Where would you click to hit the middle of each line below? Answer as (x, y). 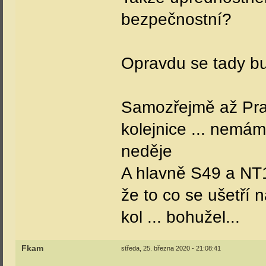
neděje (147, 151)
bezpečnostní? (176, 19)
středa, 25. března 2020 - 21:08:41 (171, 248)
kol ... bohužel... (180, 217)
